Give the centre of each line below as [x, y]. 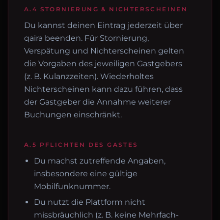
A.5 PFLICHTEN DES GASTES [81, 145]
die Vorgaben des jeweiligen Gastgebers [103, 64]
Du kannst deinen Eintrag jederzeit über [103, 25]
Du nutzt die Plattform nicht [90, 202]
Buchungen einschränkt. [73, 115]
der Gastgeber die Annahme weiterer [97, 102]
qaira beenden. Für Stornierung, [86, 38]
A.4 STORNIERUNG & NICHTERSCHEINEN [106, 9]
